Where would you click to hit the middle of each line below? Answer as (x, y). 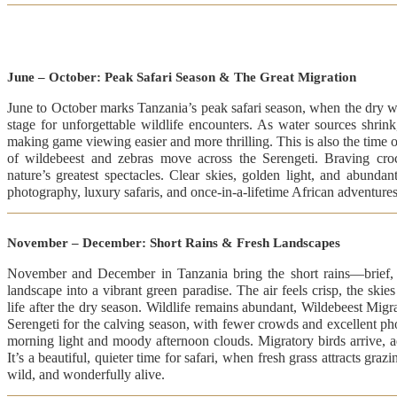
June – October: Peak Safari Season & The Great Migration (181, 77)
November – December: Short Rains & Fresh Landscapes (173, 242)
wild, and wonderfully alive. (86, 374)
